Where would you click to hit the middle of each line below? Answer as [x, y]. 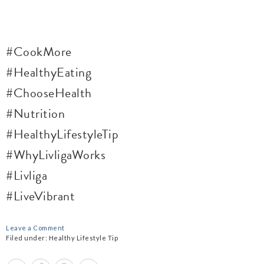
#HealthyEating [49, 72]
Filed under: [27, 238]
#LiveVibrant [40, 196]
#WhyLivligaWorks [61, 155]
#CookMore [39, 52]
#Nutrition [35, 113]
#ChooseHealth [49, 93]
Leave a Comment [35, 228]
